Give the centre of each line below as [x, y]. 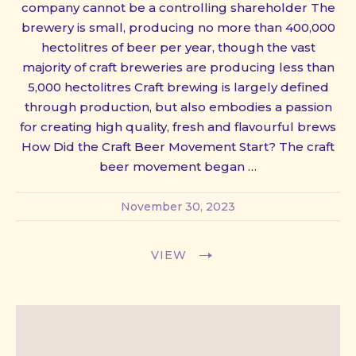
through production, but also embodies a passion [178, 106]
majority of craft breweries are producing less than [178, 67]
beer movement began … [178, 166]
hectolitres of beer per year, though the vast [178, 47]
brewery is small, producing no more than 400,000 [178, 27]
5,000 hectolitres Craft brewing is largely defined [178, 87]
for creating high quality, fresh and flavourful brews [178, 126]
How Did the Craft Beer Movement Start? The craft [178, 146]
